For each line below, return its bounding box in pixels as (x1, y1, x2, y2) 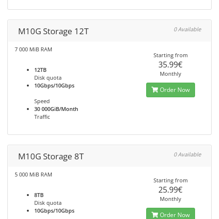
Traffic (34, 113, 50, 120)
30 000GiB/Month (34, 105, 78, 112)
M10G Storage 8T (18, 151, 84, 162)
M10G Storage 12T (18, 25, 88, 37)
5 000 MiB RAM (15, 171, 52, 178)
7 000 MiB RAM (15, 45, 52, 53)
